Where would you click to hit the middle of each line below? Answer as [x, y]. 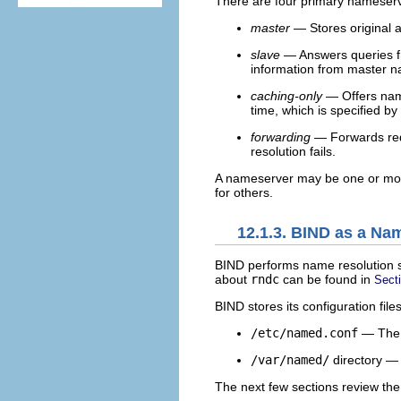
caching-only [286, 96]
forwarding [281, 137]
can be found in [327, 279]
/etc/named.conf [304, 333]
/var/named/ [290, 359]
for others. [244, 193]
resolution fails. [293, 152]
